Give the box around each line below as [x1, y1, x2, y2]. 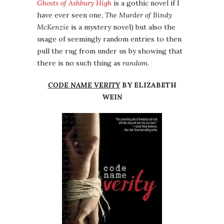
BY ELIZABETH [119, 80, 176, 90]
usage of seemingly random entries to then [37, 34, 181, 44]
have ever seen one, [37, 10, 105, 20]
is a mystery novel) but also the [69, 22, 175, 32]
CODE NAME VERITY [47, 80, 120, 90]
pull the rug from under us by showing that [37, 46, 182, 56]
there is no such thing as [37, 58, 122, 68]
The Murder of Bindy [105, 10, 172, 20]
